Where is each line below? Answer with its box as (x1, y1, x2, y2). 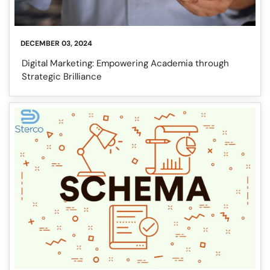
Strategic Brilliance (22, 71, 102, 83)
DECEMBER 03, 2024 (20, 39, 92, 49)
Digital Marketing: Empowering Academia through (22, 57, 229, 70)
